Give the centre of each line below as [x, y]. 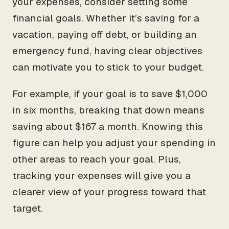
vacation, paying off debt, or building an [105, 35]
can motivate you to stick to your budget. [108, 67]
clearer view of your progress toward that [109, 192]
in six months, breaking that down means [108, 110]
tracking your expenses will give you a [101, 176]
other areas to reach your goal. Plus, [97, 159]
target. [28, 208]
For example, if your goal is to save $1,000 [110, 94]
